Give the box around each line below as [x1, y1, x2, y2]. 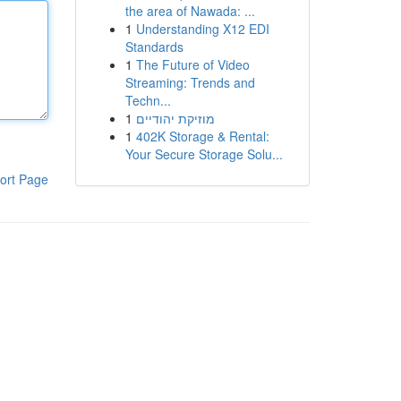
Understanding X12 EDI [135, 20, 269, 38]
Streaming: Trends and [124, 73, 255, 91]
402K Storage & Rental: [135, 127, 269, 145]
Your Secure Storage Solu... [124, 145, 283, 163]
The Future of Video [135, 55, 250, 73]
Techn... [124, 91, 171, 109]
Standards [124, 38, 183, 55]
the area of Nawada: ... [124, 2, 255, 20]
